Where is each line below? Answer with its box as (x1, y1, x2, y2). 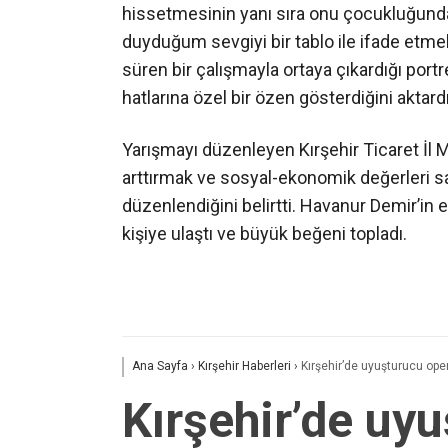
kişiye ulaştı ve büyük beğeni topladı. (122, 222, 407, 244)
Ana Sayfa (132, 359, 188, 374)
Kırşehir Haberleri (198, 359, 291, 374)
